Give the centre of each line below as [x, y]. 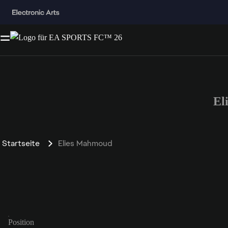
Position [21, 222]
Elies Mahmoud [85, 143]
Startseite [21, 143]
